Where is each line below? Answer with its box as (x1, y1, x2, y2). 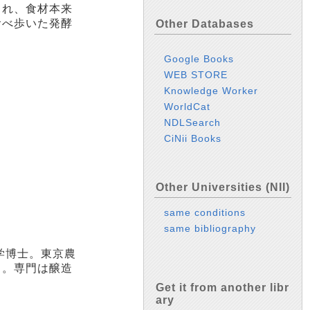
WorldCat (164, 101, 211, 113)
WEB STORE (164, 69, 228, 81)
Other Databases (156, 18, 254, 30)
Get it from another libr (156, 281, 289, 293)
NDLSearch (164, 117, 221, 129)
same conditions (164, 207, 246, 219)
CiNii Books (164, 133, 222, 145)
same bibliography (164, 223, 257, 235)
